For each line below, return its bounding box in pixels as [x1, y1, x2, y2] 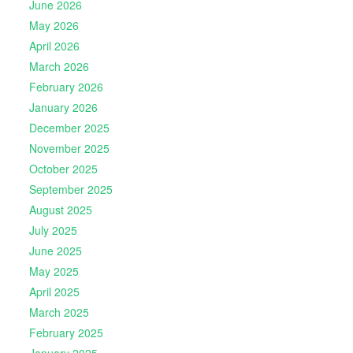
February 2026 [28, 78, 103, 95]
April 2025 [28, 283, 80, 299]
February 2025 [28, 324, 103, 340]
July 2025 [28, 221, 77, 238]
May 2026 [28, 17, 79, 33]
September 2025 [28, 180, 113, 197]
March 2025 [28, 303, 89, 320]
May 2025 [28, 262, 79, 279]
